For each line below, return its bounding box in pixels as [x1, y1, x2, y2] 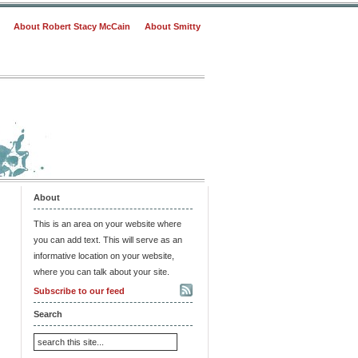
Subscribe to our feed [34, 285, 125, 296]
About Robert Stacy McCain [14, 22, 130, 31]
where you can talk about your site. [34, 266, 169, 276]
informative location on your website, [34, 250, 174, 261]
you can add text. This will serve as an [34, 234, 182, 245]
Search [34, 308, 62, 319]
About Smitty [145, 22, 201, 31]
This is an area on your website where [34, 218, 181, 229]
